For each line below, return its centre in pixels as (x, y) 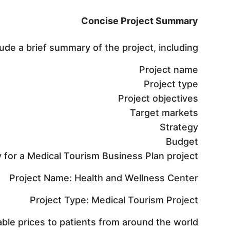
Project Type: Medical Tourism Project (114, 200)
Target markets (164, 112)
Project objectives (158, 98)
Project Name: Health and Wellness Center (104, 178)
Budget (182, 141)
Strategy (179, 127)
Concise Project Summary (140, 21)
